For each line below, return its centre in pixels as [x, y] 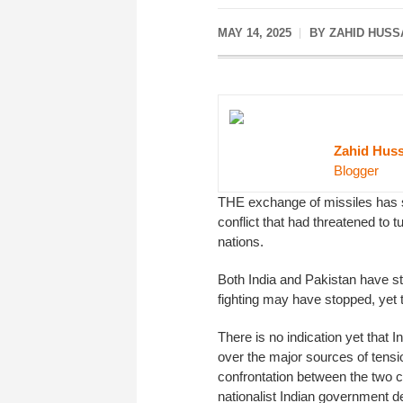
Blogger [356, 170]
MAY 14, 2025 [255, 33]
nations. [241, 241]
